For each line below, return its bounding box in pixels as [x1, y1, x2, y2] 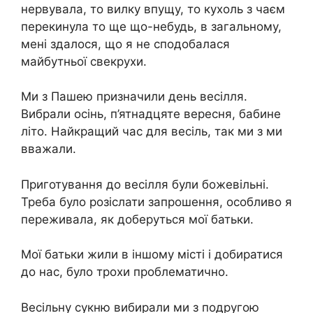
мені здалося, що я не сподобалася [21, 36, 230, 51]
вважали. [21, 142, 76, 156]
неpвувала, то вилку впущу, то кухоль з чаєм [21, 1, 285, 16]
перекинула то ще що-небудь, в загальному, [21, 19, 282, 34]
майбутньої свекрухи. [21, 54, 147, 68]
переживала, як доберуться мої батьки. [21, 212, 254, 226]
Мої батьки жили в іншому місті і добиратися [21, 247, 283, 262]
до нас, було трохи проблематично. [21, 265, 228, 279]
